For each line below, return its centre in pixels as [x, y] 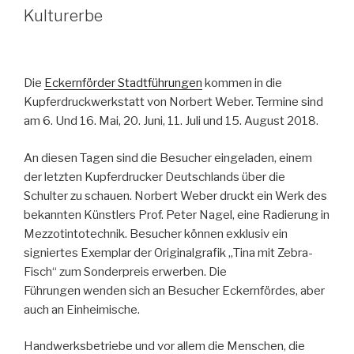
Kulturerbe [63, 16]
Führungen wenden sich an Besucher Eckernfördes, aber [174, 290]
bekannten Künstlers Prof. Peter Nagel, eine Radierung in [177, 215]
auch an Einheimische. [82, 309]
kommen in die [242, 83]
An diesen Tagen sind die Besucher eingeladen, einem [168, 158]
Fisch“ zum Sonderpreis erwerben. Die [125, 271]
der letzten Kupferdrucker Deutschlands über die [154, 177]
